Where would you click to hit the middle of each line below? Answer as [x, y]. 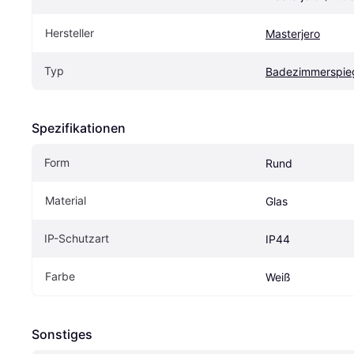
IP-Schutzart [77, 238]
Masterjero [293, 33]
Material [66, 200]
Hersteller [70, 32]
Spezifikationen [79, 128]
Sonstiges [62, 334]
